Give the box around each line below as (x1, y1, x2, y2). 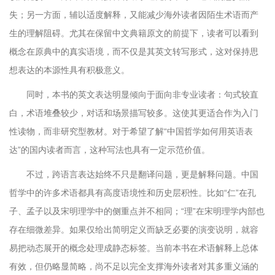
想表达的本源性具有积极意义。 (9, 65, 130, 75)
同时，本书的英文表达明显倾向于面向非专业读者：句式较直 (26, 90, 258, 99)
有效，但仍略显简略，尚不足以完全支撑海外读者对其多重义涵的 (9, 261, 258, 271)
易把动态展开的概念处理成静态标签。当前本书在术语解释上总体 (9, 243, 258, 253)
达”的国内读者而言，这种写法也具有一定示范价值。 (9, 145, 210, 155)
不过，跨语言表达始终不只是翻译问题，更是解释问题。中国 (26, 169, 258, 179)
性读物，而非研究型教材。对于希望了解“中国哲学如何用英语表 (9, 126, 253, 136)
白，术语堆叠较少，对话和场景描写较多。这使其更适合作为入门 (9, 108, 258, 118)
